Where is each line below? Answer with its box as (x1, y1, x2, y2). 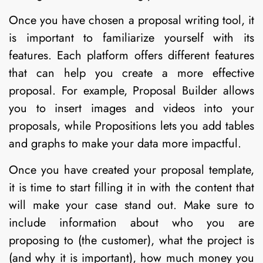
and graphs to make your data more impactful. (9, 135, 241, 153)
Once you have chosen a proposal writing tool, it (9, 12, 254, 29)
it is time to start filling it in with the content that (9, 178, 254, 196)
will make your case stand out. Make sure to (9, 196, 254, 214)
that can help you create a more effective (9, 65, 254, 82)
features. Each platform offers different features (9, 47, 254, 65)
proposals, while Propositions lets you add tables (9, 117, 254, 135)
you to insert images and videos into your (9, 100, 254, 117)
